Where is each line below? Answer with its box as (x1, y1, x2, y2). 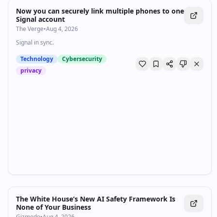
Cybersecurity (62, 55, 102, 63)
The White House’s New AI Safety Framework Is (16, 194, 175, 203)
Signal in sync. (16, 38, 54, 46)
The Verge (16, 25, 44, 33)
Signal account (16, 15, 65, 24)
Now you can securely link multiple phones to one (16, 6, 184, 15)
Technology (20, 55, 53, 63)
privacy (20, 66, 42, 75)
